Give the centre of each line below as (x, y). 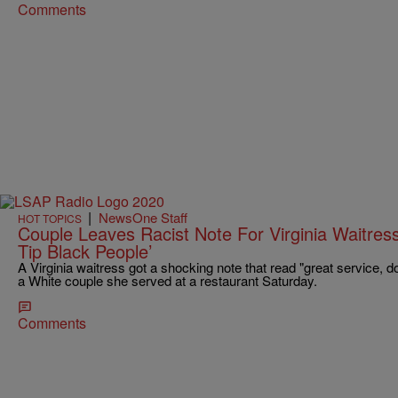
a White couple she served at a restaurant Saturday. (167, 280)
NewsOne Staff (143, 217)
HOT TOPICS (50, 218)
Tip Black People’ (85, 251)
